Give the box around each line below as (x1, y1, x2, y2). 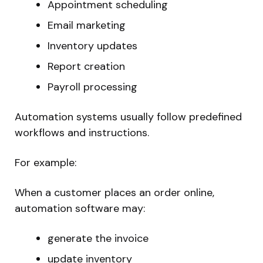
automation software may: (15, 201, 145, 215)
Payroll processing (48, 79, 137, 94)
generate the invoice (48, 231, 149, 245)
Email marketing (48, 18, 126, 32)
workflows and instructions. (15, 125, 149, 140)
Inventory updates (48, 38, 137, 53)
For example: (15, 155, 76, 170)
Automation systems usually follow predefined (15, 109, 242, 124)
